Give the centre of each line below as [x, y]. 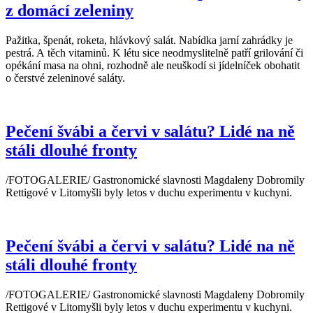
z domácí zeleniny [70, 11]
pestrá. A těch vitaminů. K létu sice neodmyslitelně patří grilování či [154, 53]
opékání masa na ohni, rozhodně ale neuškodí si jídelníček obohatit [153, 66]
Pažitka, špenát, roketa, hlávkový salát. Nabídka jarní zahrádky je [149, 41]
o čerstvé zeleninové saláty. [65, 78]
